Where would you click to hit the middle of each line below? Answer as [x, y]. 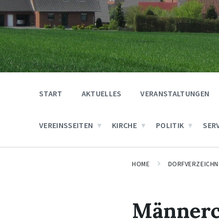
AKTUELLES [101, 93]
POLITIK [170, 125]
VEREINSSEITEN [66, 125]
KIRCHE [125, 125]
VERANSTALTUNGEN [175, 93]
